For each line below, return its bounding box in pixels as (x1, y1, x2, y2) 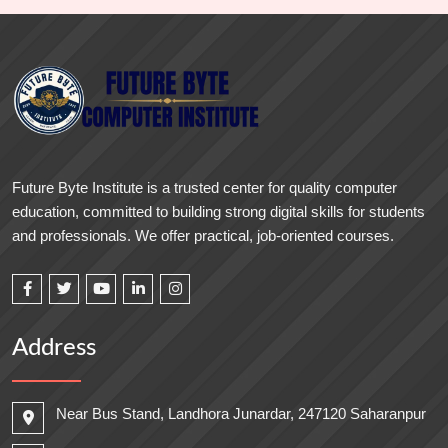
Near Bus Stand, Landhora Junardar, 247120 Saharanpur (56, 405, 426, 422)
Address (12, 336, 96, 360)
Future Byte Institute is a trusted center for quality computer (12, 179, 397, 196)
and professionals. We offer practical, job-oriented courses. (12, 227, 394, 244)
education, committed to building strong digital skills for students (12, 203, 425, 220)
